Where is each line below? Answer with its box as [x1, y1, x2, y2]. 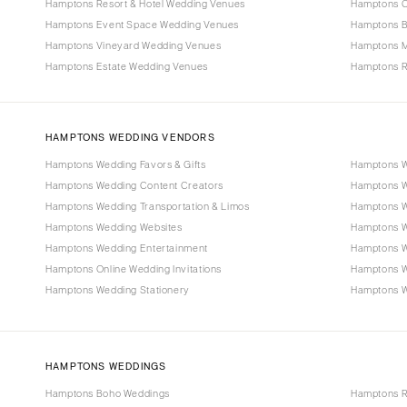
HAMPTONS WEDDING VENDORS [45, 132, 215, 144]
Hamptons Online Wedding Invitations [45, 263, 223, 275]
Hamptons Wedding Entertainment [45, 243, 208, 254]
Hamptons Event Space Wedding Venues [45, 18, 240, 30]
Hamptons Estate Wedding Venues [45, 60, 208, 72]
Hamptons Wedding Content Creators [45, 180, 223, 192]
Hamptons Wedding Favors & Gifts [45, 159, 206, 171]
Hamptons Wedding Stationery [45, 284, 190, 296]
